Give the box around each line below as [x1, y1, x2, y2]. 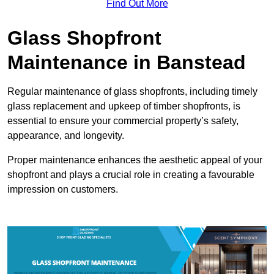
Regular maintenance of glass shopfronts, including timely [7, 86, 257, 97]
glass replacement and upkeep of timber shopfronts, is [7, 100, 240, 111]
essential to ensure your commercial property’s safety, [7, 115, 239, 126]
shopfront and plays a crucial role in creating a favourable [7, 169, 254, 180]
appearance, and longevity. [7, 130, 124, 141]
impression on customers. [7, 183, 118, 194]
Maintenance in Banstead [7, 51, 246, 73]
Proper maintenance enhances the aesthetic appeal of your [7, 154, 262, 165]
